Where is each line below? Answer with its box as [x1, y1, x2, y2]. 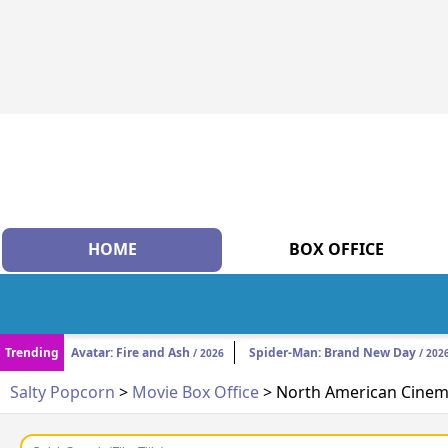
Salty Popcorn [10, 381, 115, 404]
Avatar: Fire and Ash [71, 344, 190, 362]
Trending [5, 344, 59, 362]
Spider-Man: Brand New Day [249, 344, 416, 362]
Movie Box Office [132, 381, 259, 404]
